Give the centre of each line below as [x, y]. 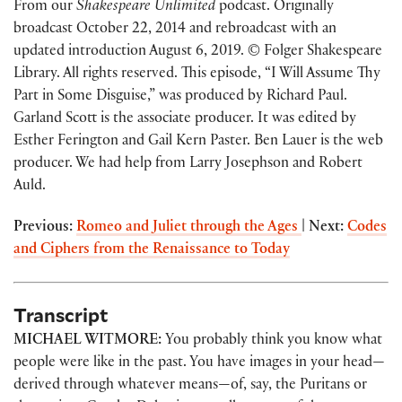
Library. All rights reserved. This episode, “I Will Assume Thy [197, 75]
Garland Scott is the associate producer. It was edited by [185, 120]
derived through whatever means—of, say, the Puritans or [190, 386]
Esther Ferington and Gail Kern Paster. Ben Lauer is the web [198, 143]
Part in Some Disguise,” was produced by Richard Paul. [180, 98]
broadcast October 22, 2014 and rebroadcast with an [175, 31]
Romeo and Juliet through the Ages [189, 229]
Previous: [45, 229]
